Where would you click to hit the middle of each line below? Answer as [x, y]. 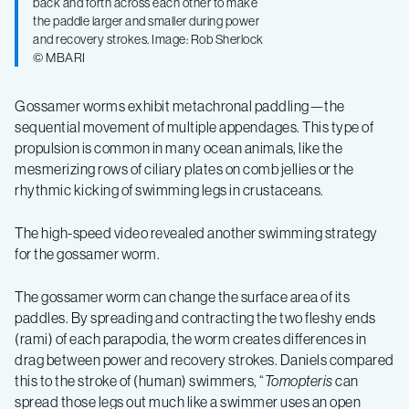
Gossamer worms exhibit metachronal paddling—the [180, 105]
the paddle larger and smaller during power [146, 21]
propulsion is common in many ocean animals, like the [178, 147]
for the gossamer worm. [87, 253]
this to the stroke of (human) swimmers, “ [140, 380]
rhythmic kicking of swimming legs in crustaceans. [170, 189]
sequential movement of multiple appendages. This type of [194, 126]
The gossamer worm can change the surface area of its [182, 296]
